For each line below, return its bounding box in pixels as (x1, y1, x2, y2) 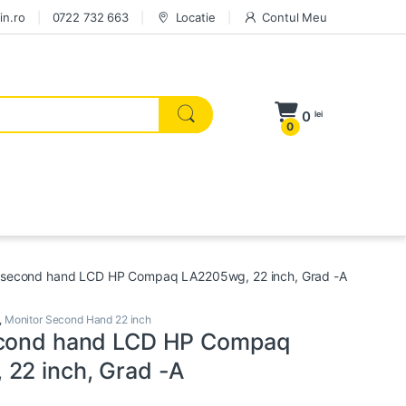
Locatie (175, 9, 216, 24)
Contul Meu (262, 9, 327, 24)
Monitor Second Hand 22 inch (4, 313, 152, 327)
